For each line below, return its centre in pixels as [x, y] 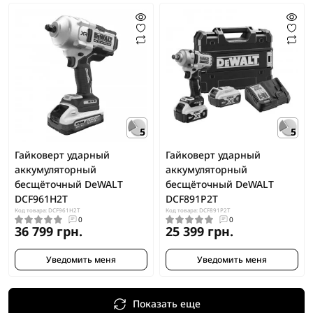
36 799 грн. [49, 231]
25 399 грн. [199, 231]
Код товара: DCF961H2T [47, 210]
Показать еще [167, 304]
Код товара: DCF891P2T [198, 210]
